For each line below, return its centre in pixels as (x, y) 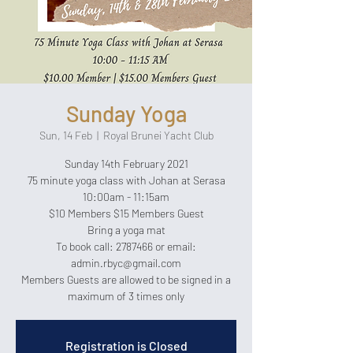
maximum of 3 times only (126, 296)
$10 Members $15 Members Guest (126, 213)
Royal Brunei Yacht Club (158, 135)
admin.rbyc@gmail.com (126, 263)
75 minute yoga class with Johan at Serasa (126, 180)
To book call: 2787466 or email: (126, 246)
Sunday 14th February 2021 (126, 163)
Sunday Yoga (126, 113)
